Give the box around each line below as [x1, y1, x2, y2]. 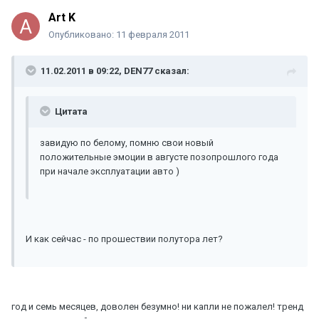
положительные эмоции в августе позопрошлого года [40, 152, 278, 163]
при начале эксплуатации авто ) [40, 166, 179, 177]
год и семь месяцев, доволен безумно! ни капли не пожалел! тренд [11, 301, 303, 313]
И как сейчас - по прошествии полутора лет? [26, 234, 223, 245]
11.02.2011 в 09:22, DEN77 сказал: [41, 66, 189, 77]
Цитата [53, 106, 88, 117]
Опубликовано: [48, 29, 116, 41]
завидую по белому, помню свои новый [40, 137, 214, 149]
